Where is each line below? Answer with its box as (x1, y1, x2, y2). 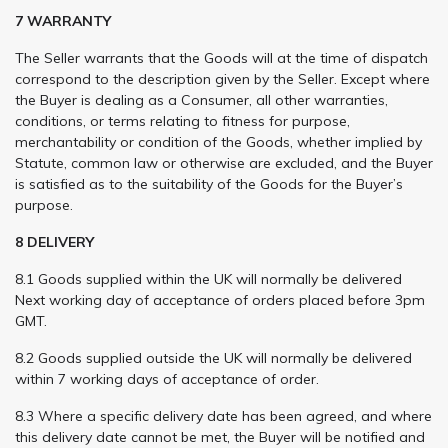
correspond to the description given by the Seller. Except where (15, 69, 430, 88)
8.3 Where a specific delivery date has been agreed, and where (15, 406, 432, 425)
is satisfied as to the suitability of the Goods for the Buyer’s (15, 174, 403, 193)
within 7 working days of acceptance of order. (15, 369, 319, 388)
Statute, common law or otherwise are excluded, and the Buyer (15, 153, 433, 172)
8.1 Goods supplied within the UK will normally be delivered (15, 269, 402, 288)
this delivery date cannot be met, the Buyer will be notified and (15, 427, 425, 446)
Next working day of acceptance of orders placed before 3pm (15, 290, 425, 309)
